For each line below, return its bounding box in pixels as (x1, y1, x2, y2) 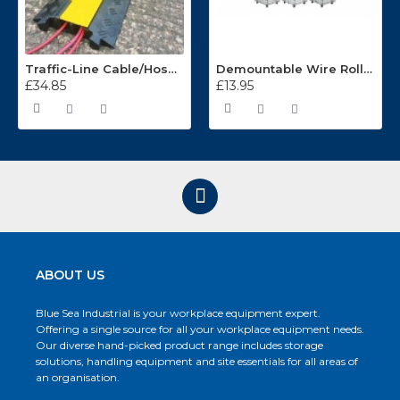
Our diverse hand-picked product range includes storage (36, 338, 323, 353)
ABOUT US (36, 267, 104, 284)
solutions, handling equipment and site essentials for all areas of (36, 354, 358, 369)
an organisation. (36, 371, 120, 385)
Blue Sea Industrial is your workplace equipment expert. (36, 306, 321, 321)
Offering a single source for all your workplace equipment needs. (36, 322, 364, 337)
